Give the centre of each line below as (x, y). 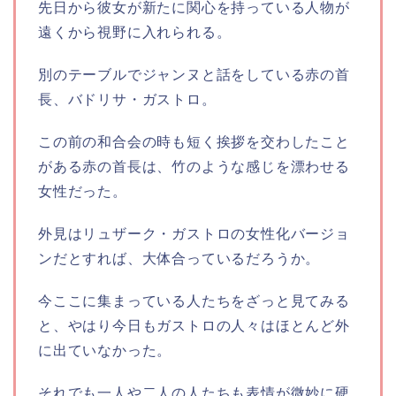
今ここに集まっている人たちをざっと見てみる (194, 301)
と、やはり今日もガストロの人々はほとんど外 (194, 326)
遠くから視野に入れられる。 (135, 33)
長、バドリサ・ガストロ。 (127, 100)
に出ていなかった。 (105, 351)
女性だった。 (83, 192)
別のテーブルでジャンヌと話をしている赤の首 (194, 75)
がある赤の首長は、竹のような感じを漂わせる (194, 167)
